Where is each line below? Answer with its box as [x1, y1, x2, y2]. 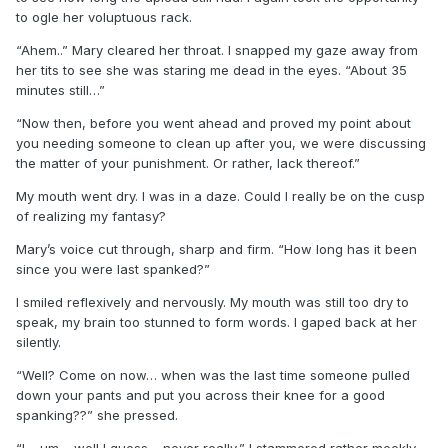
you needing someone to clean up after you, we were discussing [16, 134, 426, 151]
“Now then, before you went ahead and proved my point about [16, 114, 411, 131]
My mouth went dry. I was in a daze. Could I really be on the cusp [16, 187, 425, 204]
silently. [16, 333, 61, 350]
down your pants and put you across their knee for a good [16, 386, 385, 403]
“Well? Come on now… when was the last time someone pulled [16, 366, 410, 383]
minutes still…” [16, 81, 105, 98]
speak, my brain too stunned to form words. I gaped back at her [16, 313, 417, 330]
